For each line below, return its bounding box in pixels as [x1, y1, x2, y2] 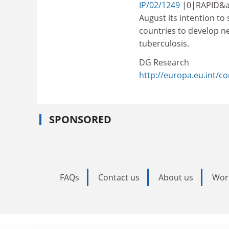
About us [158, 171, 193, 183]
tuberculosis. [139, 37, 189, 49]
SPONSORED [49, 112, 111, 126]
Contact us [98, 171, 140, 183]
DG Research [139, 57, 189, 68]
